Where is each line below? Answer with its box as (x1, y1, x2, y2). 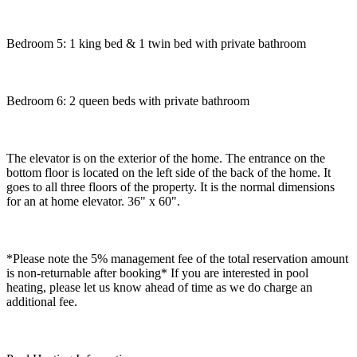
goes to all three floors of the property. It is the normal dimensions (6, 179, 335, 194)
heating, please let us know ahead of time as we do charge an (6, 280, 312, 294)
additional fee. (6, 294, 77, 308)
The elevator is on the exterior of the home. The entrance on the (6, 151, 325, 165)
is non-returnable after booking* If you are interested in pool (6, 265, 308, 280)
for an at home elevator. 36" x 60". (6, 194, 180, 208)
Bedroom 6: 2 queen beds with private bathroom (6, 93, 249, 108)
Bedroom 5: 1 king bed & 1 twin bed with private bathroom (6, 36, 306, 50)
